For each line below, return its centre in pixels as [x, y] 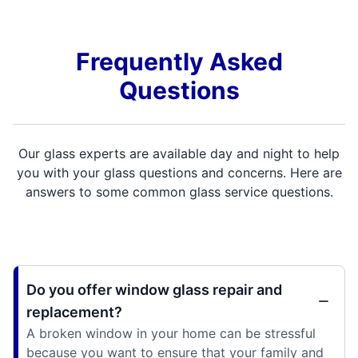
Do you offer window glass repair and [154, 290]
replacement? [74, 312]
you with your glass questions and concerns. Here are [179, 173]
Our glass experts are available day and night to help [179, 154]
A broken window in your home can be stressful [171, 334]
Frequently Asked [179, 62]
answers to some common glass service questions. [179, 192]
